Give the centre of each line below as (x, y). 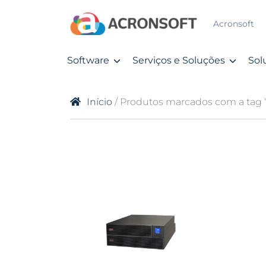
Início (99, 102)
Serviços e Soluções (179, 60)
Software (88, 60)
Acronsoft (233, 24)
